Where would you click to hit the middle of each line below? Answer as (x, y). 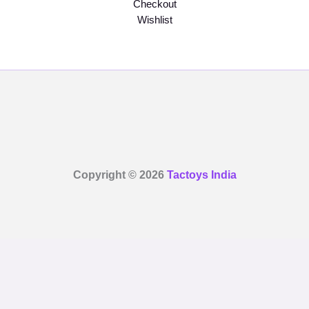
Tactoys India (201, 175)
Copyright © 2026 (120, 175)
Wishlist (154, 20)
